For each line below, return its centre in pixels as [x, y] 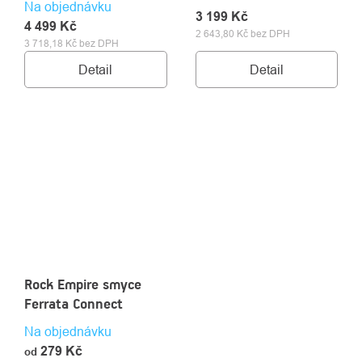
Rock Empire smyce [83, 284]
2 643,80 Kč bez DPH [242, 33]
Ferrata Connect [74, 304]
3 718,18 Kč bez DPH [72, 43]
